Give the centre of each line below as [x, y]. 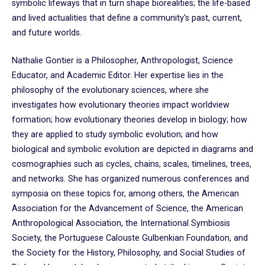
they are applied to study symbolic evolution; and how [115, 134]
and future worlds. [47, 33]
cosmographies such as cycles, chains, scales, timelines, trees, [132, 164]
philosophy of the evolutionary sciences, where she [110, 90]
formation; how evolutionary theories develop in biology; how [130, 119]
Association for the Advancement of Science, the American [127, 208]
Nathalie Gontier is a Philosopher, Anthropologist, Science [122, 60]
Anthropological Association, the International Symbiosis [121, 223]
